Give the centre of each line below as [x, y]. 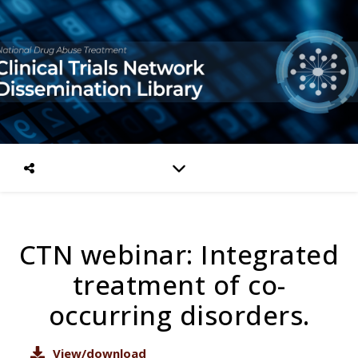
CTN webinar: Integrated [179, 255]
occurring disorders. [179, 315]
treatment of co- [179, 285]
